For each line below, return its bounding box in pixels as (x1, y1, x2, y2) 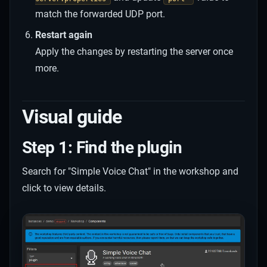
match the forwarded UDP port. (35, 8, 166, 20)
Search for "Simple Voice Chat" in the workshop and (22, 165, 238, 177)
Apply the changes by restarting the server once (35, 45, 234, 57)
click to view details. (22, 182, 106, 194)
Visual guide (22, 105, 122, 128)
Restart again (35, 29, 93, 41)
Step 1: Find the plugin (22, 137, 182, 157)
